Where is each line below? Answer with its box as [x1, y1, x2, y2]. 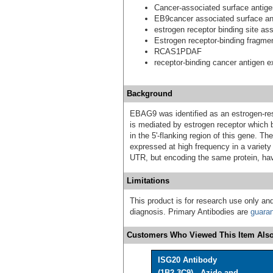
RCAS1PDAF [154, 46, 202, 56]
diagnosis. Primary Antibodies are [130, 207, 250, 216]
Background [127, 88, 172, 98]
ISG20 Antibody [158, 255, 217, 264]
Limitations [127, 175, 169, 185]
